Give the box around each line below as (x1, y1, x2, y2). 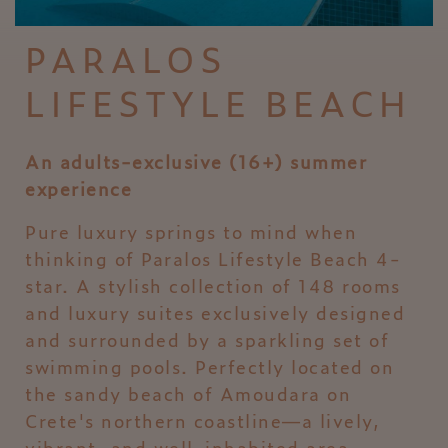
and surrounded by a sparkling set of (25, 326, 389, 353)
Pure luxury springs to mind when (25, 218, 357, 245)
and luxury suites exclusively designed (25, 299, 405, 326)
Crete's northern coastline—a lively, (25, 407, 380, 434)
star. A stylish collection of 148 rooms (25, 272, 401, 299)
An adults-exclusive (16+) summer (25, 148, 367, 175)
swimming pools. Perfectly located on (25, 353, 394, 380)
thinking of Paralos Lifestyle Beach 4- (25, 245, 401, 272)
